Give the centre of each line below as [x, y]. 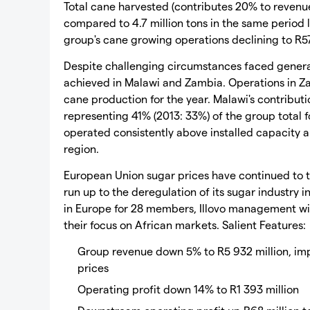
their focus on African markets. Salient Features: [185, 225]
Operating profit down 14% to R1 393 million [188, 289]
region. [81, 148]
